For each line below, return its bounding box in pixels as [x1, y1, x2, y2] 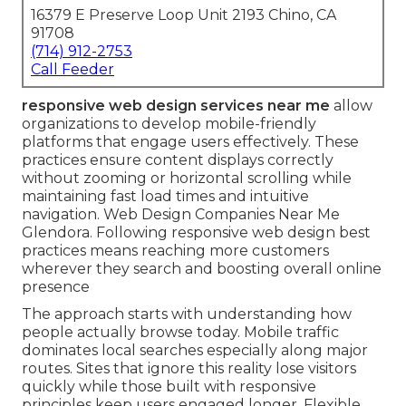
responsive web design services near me [22, 97, 330, 115]
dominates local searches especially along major [22, 342, 368, 360]
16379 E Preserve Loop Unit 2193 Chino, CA [31, 6, 336, 24]
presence [22, 278, 90, 296]
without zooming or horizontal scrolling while [22, 169, 352, 188]
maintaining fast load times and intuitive [22, 188, 309, 206]
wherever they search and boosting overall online [22, 260, 382, 278]
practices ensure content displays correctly [22, 151, 333, 169]
